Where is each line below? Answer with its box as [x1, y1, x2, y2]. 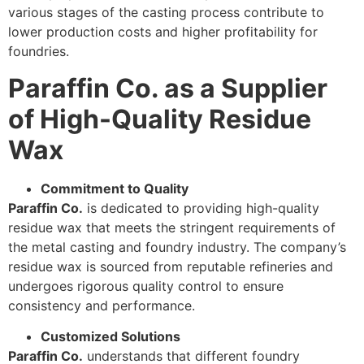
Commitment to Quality [41, 180, 188, 197]
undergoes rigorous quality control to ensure [8, 277, 284, 294]
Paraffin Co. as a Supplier [8, 71, 327, 104]
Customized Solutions [41, 327, 180, 344]
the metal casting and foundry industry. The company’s [8, 238, 346, 255]
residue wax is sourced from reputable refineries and [8, 258, 333, 275]
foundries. [8, 43, 69, 60]
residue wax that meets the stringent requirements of [8, 219, 336, 236]
